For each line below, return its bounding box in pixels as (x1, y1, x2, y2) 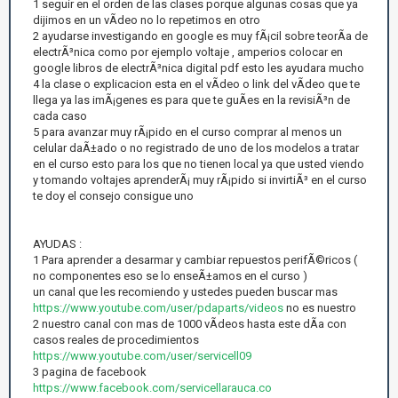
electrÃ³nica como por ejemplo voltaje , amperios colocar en (33, 44, 343, 59)
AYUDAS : (33, 236, 82, 251)
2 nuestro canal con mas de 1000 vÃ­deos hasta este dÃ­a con (33, 316, 346, 330)
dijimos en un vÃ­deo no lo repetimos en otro (33, 12, 260, 27)
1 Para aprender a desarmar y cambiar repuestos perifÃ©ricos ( (33, 252, 357, 267)
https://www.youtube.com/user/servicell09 (33, 348, 251, 362)
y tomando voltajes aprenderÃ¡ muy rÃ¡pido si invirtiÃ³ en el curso (33, 172, 367, 187)
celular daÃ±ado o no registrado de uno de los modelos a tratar (33, 140, 359, 155)
